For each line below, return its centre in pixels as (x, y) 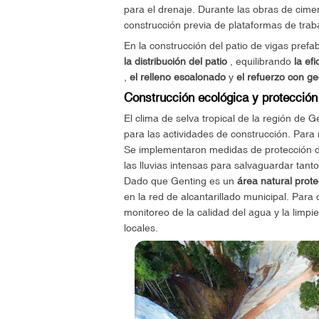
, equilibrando (260, 62)
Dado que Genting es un (180, 181)
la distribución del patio (175, 62)
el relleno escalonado (177, 77)
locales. (141, 228)
